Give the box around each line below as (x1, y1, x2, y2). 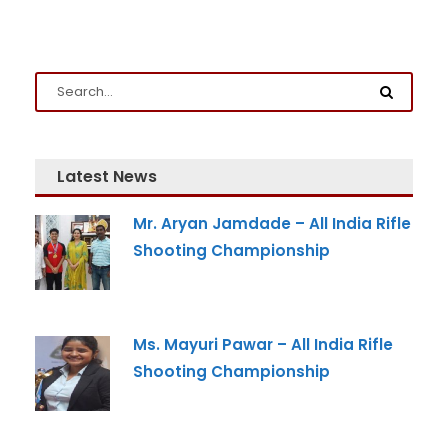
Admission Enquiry (49, 209, 223, 234)
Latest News (57, 165, 157, 188)
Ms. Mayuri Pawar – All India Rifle (133, 334, 393, 355)
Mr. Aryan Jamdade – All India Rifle (133, 213, 411, 234)
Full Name (29, 252, 101, 272)
